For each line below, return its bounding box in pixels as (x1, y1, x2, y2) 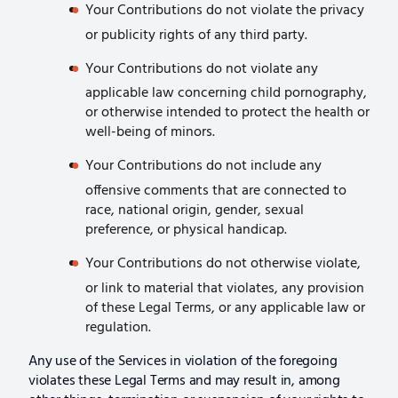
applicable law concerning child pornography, (85, 82, 367, 106)
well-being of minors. (85, 121, 215, 145)
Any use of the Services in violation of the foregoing (28, 349, 338, 373)
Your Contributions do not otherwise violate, (85, 251, 361, 275)
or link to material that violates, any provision (85, 276, 364, 300)
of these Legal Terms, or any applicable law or (85, 296, 365, 320)
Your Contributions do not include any (85, 155, 322, 179)
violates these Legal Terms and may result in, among (28, 369, 340, 393)
